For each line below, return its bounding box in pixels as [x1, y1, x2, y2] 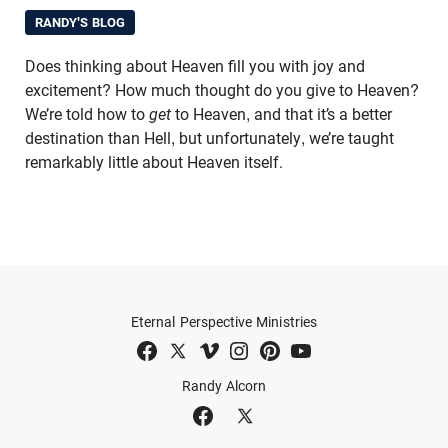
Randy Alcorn [181, 378, 267, 395]
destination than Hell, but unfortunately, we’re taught [25, 129, 394, 149]
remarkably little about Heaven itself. [25, 153, 287, 173]
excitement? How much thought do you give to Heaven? [25, 81, 419, 101]
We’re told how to [25, 105, 149, 125]
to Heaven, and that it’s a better [171, 105, 392, 125]
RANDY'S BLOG [34, 15, 126, 31]
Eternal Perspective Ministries [131, 314, 317, 331]
